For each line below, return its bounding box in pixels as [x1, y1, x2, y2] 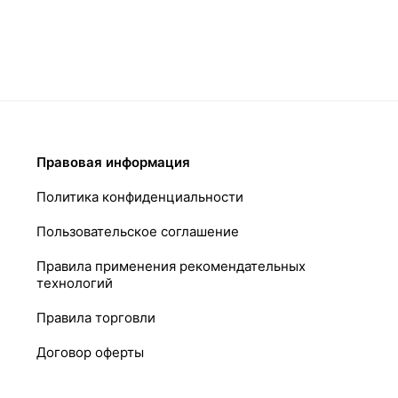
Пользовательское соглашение [36, 223, 240, 240]
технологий [36, 275, 114, 291]
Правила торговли [36, 309, 156, 326]
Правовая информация [36, 154, 191, 171]
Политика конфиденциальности [36, 188, 244, 205]
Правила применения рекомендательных [36, 258, 306, 275]
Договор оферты [36, 344, 145, 361]
